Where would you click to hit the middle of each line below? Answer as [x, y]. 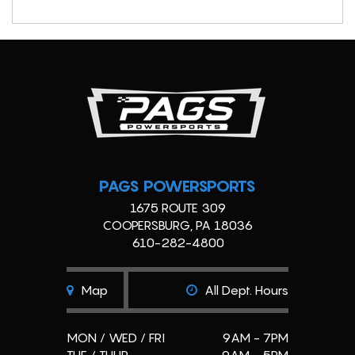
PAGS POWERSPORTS [177, 187]
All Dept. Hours [245, 290]
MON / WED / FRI [116, 338]
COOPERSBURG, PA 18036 [177, 225]
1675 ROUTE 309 [177, 208]
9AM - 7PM [255, 338]
